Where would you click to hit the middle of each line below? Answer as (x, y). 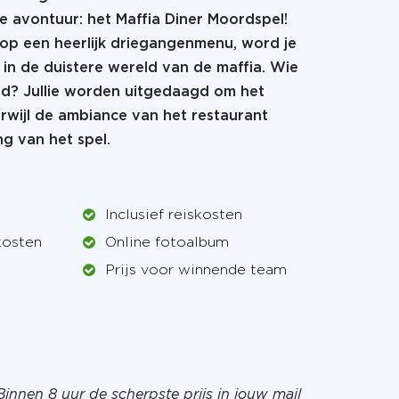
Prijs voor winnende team (196, 270)
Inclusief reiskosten (174, 215)
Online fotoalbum (167, 243)
